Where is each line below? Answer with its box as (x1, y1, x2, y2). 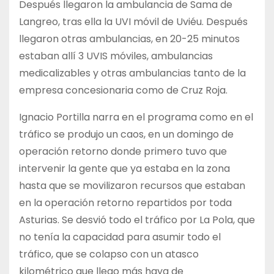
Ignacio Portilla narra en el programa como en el (19, 109, 253, 124)
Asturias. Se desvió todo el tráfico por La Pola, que (19, 212, 255, 227)
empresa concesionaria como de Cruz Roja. (19, 83, 228, 97)
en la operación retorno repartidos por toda (19, 195, 232, 210)
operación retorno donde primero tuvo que (19, 144, 227, 158)
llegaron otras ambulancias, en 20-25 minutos (19, 31, 240, 46)
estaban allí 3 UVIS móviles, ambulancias (19, 48, 213, 63)
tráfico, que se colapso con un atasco (19, 246, 199, 261)
